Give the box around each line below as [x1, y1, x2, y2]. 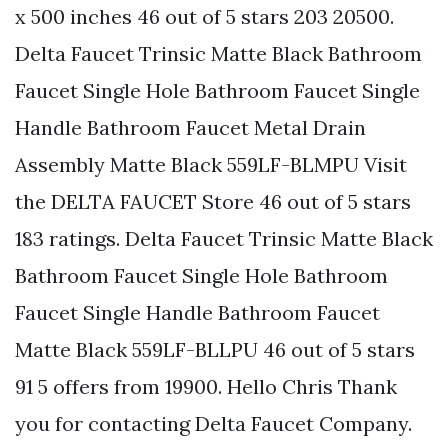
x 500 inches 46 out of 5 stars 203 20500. [15, 4, 394, 30]
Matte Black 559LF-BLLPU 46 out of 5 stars [15, 337, 415, 363]
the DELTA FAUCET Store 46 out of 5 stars [15, 189, 411, 215]
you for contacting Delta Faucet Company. [15, 411, 412, 437]
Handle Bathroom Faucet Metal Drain [15, 115, 366, 141]
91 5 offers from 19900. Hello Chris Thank [15, 374, 397, 400]
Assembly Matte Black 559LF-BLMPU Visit [15, 152, 407, 178]
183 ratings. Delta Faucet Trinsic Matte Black [15, 226, 433, 252]
